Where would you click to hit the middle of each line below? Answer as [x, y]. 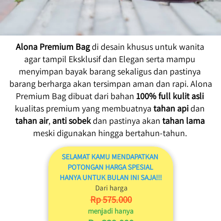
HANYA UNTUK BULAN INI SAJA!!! [111, 177]
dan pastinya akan [126, 121]
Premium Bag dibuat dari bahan [76, 96]
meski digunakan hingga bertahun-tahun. [110, 133]
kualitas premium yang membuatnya [84, 108]
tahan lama [183, 121]
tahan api [171, 108]
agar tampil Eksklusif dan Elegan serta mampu [110, 59]
